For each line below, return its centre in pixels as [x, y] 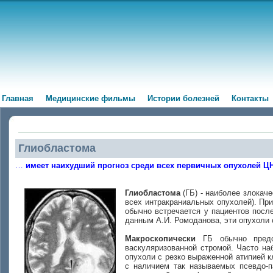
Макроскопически [160, 239]
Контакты [250, 98]
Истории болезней [183, 98]
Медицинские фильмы [90, 98]
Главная [18, 98]
